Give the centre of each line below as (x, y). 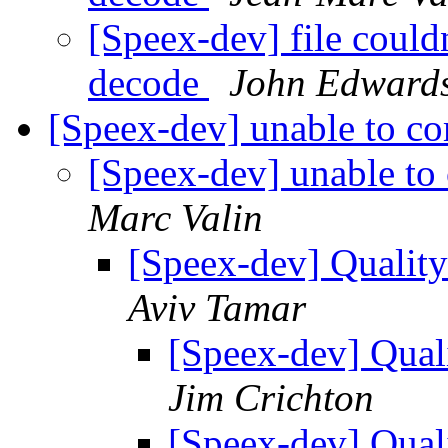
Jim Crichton (271, 398)
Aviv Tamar (217, 308)
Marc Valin (175, 218)
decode (148, 83)
